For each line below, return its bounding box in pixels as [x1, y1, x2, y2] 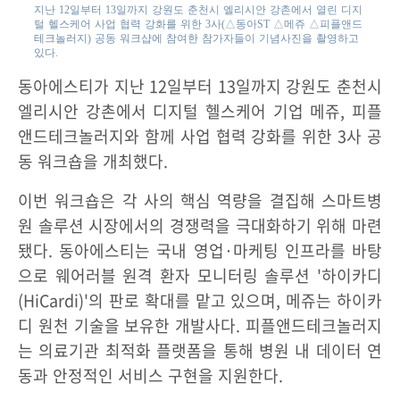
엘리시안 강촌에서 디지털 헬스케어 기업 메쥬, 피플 [18, 98, 382, 123]
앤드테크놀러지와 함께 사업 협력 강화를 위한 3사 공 [18, 123, 382, 148]
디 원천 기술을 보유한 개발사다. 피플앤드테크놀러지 [18, 312, 382, 337]
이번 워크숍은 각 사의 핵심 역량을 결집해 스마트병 [18, 187, 382, 212]
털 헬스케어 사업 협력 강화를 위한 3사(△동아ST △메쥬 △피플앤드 [34, 17, 363, 30]
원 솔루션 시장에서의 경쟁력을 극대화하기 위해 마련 [18, 212, 382, 237]
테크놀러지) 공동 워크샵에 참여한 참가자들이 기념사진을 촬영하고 [34, 31, 360, 45]
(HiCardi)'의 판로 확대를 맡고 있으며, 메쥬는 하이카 [18, 287, 382, 312]
